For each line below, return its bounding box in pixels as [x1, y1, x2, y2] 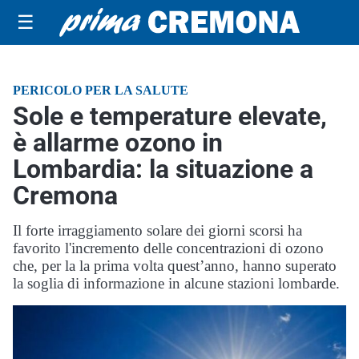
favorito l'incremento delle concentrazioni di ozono [13, 240, 324, 256]
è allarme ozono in [13, 127, 223, 158]
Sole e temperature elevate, [13, 101, 327, 131]
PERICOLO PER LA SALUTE [13, 83, 188, 97]
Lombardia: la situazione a [13, 154, 313, 184]
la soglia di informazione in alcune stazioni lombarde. [13, 275, 340, 292]
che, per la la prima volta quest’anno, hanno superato [13, 257, 337, 274]
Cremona [13, 180, 118, 211]
